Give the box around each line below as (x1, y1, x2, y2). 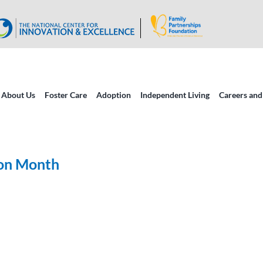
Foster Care (45, 90, 87, 100)
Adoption (96, 90, 131, 100)
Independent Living (140, 90, 210, 100)
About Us (1, 90, 35, 100)
